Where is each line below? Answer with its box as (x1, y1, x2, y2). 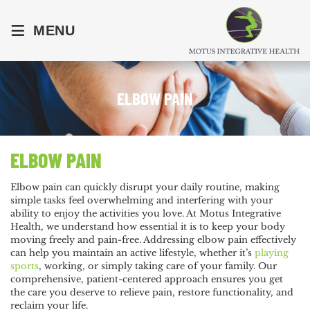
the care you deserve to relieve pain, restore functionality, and (10, 286, 293, 299)
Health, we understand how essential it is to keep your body (10, 221, 285, 233)
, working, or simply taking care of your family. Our (39, 260, 277, 273)
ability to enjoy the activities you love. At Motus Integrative (10, 208, 281, 220)
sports (10, 260, 39, 273)
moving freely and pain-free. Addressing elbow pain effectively (10, 234, 296, 246)
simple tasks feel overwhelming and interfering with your (10, 194, 273, 207)
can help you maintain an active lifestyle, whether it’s (10, 247, 255, 259)
